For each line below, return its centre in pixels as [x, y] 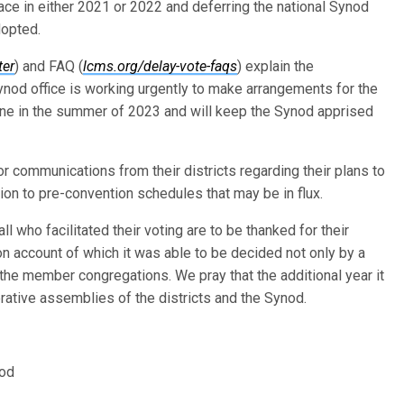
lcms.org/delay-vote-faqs [161, 66]
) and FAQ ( [49, 66]
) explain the [276, 66]
